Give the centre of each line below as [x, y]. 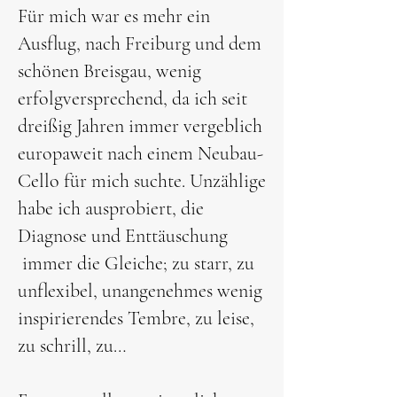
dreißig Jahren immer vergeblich [140, 126]
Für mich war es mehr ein [114, 16]
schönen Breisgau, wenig [109, 71]
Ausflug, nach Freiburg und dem [140, 43]
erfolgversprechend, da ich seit [132, 98]
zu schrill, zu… [72, 346]
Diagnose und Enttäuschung [123, 236]
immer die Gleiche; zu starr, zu [136, 263]
